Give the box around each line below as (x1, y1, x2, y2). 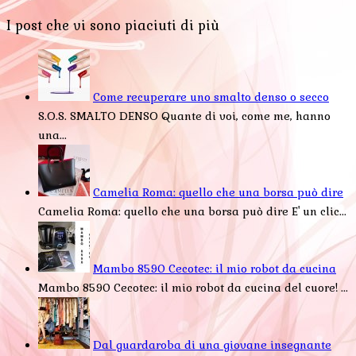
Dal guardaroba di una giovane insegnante (93, 337, 331, 352)
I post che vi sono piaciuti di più (6, 17, 219, 35)
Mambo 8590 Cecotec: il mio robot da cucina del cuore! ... (38, 280, 348, 295)
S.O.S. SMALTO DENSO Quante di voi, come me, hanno (38, 108, 331, 123)
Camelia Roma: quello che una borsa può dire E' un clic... (38, 203, 346, 219)
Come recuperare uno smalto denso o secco (93, 89, 329, 104)
